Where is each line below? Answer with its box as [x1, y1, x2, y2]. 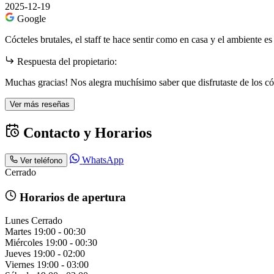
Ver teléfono [20, 156, 63, 166]
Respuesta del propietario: [15, 56, 117, 67]
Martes [5, 226, 31, 237]
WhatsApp [82, 155, 124, 166]
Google [17, 13, 46, 24]
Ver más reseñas [10, 100, 70, 109]
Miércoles [5, 237, 43, 248]
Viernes [5, 259, 34, 270]
